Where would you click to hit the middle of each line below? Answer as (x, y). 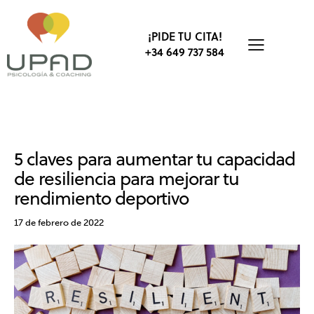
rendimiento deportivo (101, 198)
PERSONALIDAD (121, 133)
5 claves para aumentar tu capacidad (155, 158)
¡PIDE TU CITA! (185, 36)
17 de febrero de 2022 (59, 222)
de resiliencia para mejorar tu (127, 178)
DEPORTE (44, 133)
